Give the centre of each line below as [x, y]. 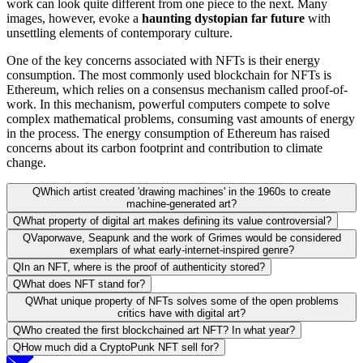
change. [26, 162]
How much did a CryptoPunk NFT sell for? [120, 347]
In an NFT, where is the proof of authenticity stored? [143, 267]
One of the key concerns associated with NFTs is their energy [163, 60]
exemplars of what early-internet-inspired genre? [181, 250]
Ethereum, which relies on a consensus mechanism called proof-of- [177, 89]
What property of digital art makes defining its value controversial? [176, 220]
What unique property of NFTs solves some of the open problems [186, 301]
